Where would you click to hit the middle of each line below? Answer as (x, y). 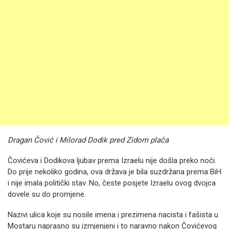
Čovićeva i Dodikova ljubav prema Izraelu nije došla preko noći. (112, 161)
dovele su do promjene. (47, 194)
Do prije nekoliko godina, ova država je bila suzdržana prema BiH (114, 172)
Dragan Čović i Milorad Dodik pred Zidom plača (88, 140)
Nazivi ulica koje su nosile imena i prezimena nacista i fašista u (113, 215)
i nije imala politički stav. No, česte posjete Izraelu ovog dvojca (112, 183)
